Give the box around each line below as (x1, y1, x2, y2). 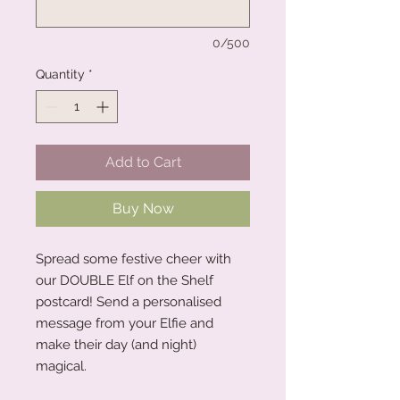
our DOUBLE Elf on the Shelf (36, 271, 213, 288)
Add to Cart (104, 153, 181, 171)
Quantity (36, 66, 85, 81)
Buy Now (112, 199, 174, 217)
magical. (36, 357, 87, 374)
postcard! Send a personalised (36, 293, 221, 310)
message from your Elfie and (36, 314, 213, 331)
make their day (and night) (36, 336, 196, 353)
